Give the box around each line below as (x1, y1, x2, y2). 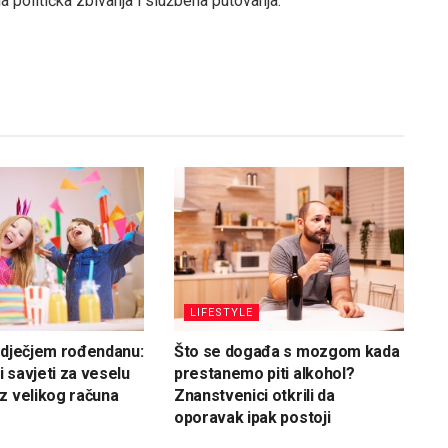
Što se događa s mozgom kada (173, 342, 400, 362)
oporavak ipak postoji (173, 408, 331, 428)
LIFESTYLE (189, 306, 253, 320)
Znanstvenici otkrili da (173, 386, 335, 406)
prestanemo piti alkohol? (173, 364, 355, 384)
